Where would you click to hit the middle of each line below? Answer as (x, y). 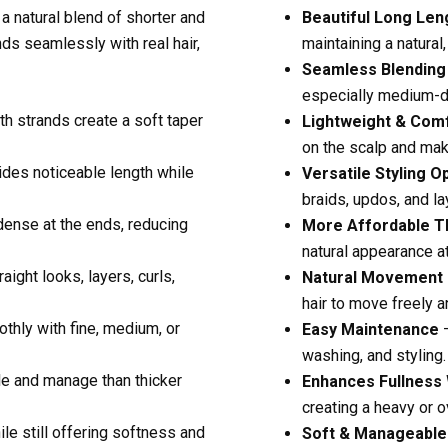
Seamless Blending (374, 69)
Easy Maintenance (370, 329)
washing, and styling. (374, 355)
